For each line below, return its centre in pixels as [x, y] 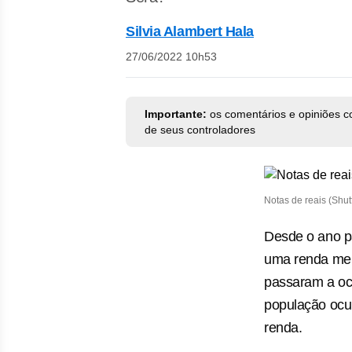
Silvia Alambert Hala [190, 31]
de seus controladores [200, 130]
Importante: [176, 114]
